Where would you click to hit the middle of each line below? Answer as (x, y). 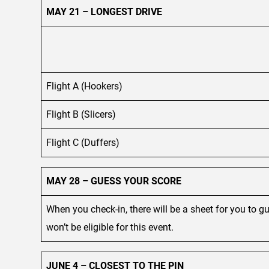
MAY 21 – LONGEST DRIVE (104, 11)
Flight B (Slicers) (81, 114)
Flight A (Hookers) (84, 86)
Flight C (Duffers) (83, 142)
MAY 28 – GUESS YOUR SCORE (114, 181)
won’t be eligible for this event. (110, 227)
